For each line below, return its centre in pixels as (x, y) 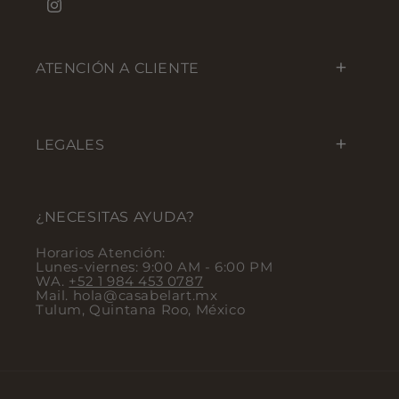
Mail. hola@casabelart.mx (127, 296)
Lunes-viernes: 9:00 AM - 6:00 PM (155, 267)
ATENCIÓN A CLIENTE (118, 68)
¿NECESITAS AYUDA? (115, 217)
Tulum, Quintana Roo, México (141, 310)
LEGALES (70, 144)
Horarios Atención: (101, 253)
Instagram (79, 14)
